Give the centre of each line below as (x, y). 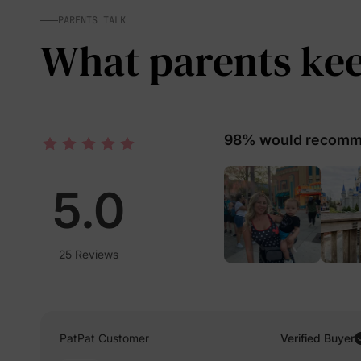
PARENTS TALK (92, 20)
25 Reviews (89, 254)
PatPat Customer (104, 338)
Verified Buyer (317, 338)
